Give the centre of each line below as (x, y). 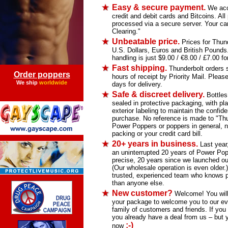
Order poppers (42, 75)
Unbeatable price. (146, 42)
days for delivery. (137, 84)
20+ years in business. (155, 144)
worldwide (53, 82)
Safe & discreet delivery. (158, 95)
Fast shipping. (139, 68)
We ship (28, 82)
